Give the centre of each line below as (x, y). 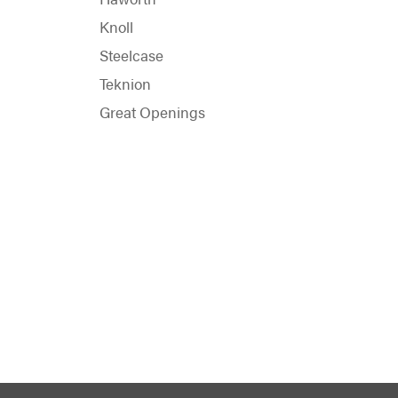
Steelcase (131, 55)
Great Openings (152, 111)
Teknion (125, 83)
